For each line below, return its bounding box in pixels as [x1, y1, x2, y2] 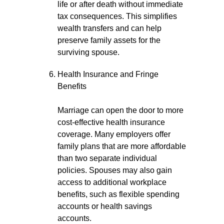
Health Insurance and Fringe [57, 70, 158, 78]
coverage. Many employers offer [57, 130, 170, 138]
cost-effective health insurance [57, 118, 165, 126]
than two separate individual [57, 154, 157, 162]
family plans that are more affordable [57, 142, 186, 150]
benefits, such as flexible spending [57, 190, 179, 198]
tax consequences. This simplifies [57, 12, 177, 20]
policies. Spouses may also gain [57, 166, 172, 174]
